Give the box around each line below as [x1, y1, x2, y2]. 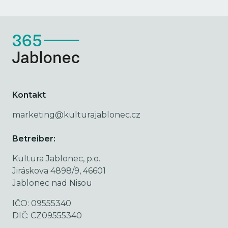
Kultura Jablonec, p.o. [12, 154, 100, 163]
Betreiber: [12, 134, 55, 144]
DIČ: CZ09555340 [12, 211, 82, 220]
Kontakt [12, 90, 46, 100]
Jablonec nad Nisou [12, 178, 92, 188]
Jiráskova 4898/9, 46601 [12, 166, 106, 176]
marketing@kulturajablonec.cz [12, 110, 140, 120]
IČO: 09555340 [12, 198, 71, 208]
